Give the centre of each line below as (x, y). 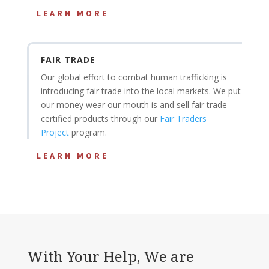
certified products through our (100, 118)
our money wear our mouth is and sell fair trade (134, 104)
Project (55, 132)
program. (89, 132)
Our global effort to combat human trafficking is (134, 77)
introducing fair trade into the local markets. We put (141, 91)
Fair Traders (183, 118)
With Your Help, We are (110, 256)
